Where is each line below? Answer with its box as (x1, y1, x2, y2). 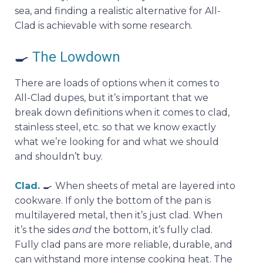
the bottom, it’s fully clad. (92, 224, 213, 235)
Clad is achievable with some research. (15, 19, 195, 31)
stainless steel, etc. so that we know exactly (15, 121, 216, 133)
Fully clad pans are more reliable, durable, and (15, 238, 232, 250)
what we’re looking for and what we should (15, 136, 219, 147)
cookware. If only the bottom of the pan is (15, 194, 211, 206)
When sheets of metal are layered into (55, 180, 235, 191)
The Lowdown (29, 48, 120, 65)
